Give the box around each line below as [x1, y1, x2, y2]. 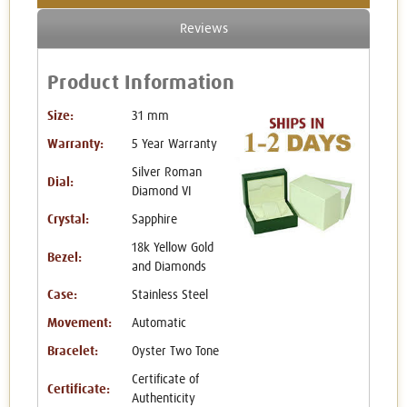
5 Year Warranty [131, 138, 217, 152]
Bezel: [47, 251, 82, 264]
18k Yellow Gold [131, 242, 213, 255]
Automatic [131, 317, 186, 331]
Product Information [47, 73, 234, 94]
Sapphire [131, 213, 177, 227]
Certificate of [131, 373, 199, 387]
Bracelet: [47, 345, 98, 359]
